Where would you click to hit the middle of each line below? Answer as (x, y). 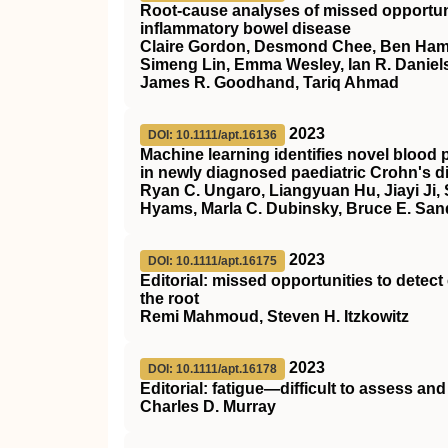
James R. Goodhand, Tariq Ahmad (269, 82)
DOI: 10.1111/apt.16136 (212, 135)
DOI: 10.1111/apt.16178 (212, 369)
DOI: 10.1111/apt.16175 (212, 261)
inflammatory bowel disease (245, 28)
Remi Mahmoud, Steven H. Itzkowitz (274, 316)
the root (169, 298)
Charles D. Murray (208, 406)
